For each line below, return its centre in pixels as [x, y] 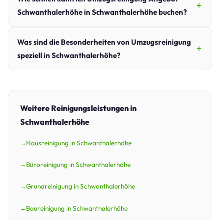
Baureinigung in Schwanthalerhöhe [77, 208]
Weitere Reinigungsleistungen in [78, 108]
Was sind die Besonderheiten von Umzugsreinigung [104, 42]
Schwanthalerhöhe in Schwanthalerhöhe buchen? [102, 12]
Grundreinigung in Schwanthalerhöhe [81, 186]
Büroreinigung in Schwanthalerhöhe [78, 164]
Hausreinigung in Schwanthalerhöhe [79, 143]
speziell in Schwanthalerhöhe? [69, 55]
